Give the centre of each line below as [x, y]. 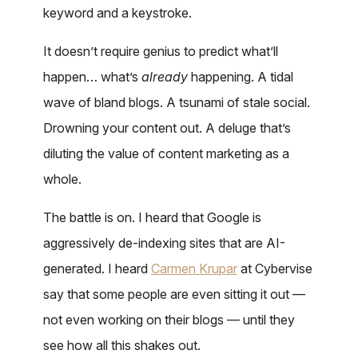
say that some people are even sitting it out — [174, 294]
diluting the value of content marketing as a [166, 154]
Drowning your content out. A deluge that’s [167, 128]
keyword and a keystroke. [117, 13]
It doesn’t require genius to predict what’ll [161, 52]
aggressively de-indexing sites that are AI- [164, 243]
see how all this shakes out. [122, 346]
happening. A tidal [241, 77]
